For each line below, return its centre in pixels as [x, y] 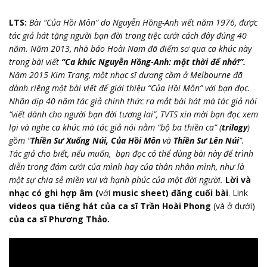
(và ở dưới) [234, 206]
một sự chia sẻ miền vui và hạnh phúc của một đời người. [116, 179]
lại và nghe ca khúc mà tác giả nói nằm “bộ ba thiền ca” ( [115, 127]
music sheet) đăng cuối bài [169, 193]
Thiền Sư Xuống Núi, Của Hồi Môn [97, 140]
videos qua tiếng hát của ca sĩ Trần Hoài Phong [111, 206]
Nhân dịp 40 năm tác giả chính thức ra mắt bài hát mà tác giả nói [133, 101]
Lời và [237, 179]
